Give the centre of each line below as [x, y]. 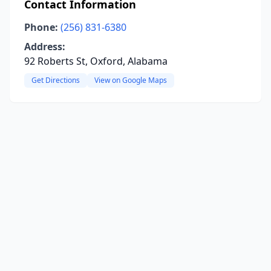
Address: [45, 47]
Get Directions [56, 80]
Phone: [41, 27]
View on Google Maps [131, 80]
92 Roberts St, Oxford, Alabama [96, 61]
